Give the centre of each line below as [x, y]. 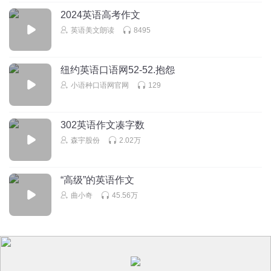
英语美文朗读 [93, 30]
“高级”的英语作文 [97, 180]
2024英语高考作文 [100, 15]
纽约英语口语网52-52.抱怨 [118, 70]
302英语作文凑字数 [103, 125]
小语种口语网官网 [100, 85]
